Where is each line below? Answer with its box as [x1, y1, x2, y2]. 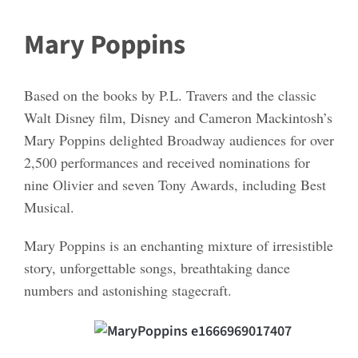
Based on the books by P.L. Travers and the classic [24, 85, 316, 105]
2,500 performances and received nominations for [24, 152, 310, 172]
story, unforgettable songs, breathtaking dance [24, 257, 290, 277]
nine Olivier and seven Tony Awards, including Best [24, 174, 326, 194]
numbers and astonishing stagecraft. [24, 280, 232, 300]
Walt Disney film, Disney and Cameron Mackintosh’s [24, 107, 332, 127]
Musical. [24, 197, 74, 217]
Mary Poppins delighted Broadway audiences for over [24, 129, 334, 149]
